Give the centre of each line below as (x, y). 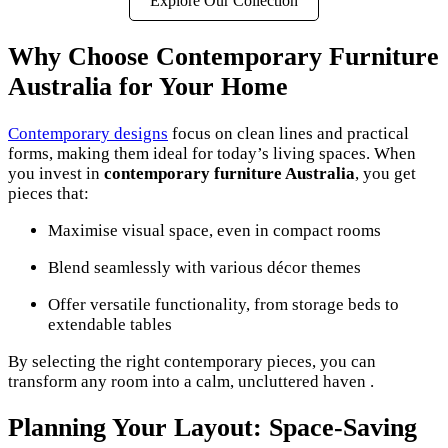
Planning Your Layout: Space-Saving (212, 427)
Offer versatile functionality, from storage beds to (223, 304)
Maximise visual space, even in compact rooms (214, 230)
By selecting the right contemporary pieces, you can (192, 361)
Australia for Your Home (148, 87)
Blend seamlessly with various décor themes (204, 267)
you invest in (56, 173)
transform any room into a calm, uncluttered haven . (191, 381)
